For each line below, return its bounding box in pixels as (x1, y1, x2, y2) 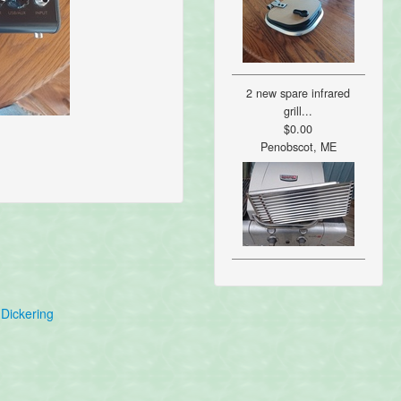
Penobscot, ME (260, 139, 337, 156)
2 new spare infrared (246, 85, 351, 102)
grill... (284, 103, 313, 120)
